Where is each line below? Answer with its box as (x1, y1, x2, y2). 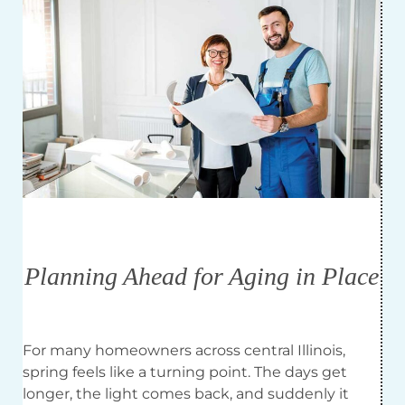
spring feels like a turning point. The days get (23, 363, 347, 381)
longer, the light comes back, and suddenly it (23, 385, 349, 403)
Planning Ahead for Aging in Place (24, 261, 379, 290)
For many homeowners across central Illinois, (23, 342, 345, 360)
